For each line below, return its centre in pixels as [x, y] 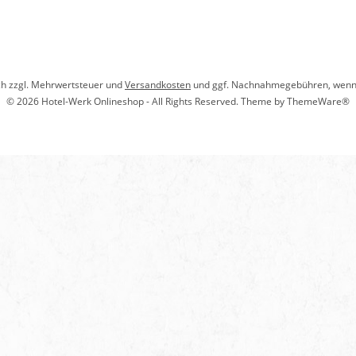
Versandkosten [158, 85]
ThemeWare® [318, 102]
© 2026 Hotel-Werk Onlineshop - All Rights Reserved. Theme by [147, 102]
